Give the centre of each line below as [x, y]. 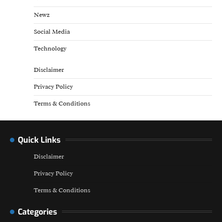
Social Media [52, 31]
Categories [37, 212]
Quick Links [39, 140]
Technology [50, 48]
